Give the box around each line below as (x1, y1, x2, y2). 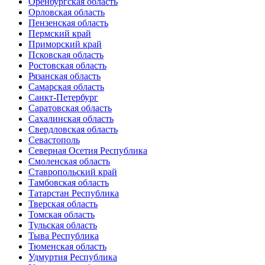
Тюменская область (28, 241, 106, 251)
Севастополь (28, 135, 80, 145)
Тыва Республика (28, 231, 99, 241)
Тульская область (28, 220, 97, 230)
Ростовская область (28, 60, 106, 70)
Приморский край (28, 39, 102, 49)
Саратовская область (28, 103, 112, 113)
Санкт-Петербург (28, 92, 98, 102)
